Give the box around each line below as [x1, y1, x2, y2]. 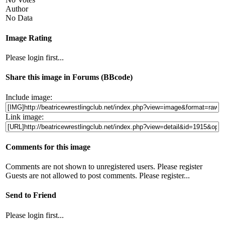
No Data [6, 14, 33, 23]
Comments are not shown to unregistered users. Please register [6, 162, 202, 171]
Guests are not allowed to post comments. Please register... [6, 171, 190, 180]
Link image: [6, 112, 44, 121]
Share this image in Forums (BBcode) [6, 73, 133, 82]
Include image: [6, 92, 52, 101]
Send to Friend [6, 191, 56, 200]
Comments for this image [6, 142, 90, 151]
